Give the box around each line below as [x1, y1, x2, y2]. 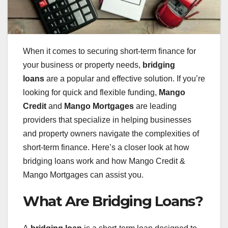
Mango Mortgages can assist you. [23, 170, 144, 179]
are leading [134, 101, 177, 110]
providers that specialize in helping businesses [23, 115, 191, 124]
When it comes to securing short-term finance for [23, 46, 196, 55]
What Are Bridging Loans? [23, 192, 203, 210]
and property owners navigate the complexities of [23, 129, 199, 138]
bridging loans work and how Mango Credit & [23, 156, 185, 165]
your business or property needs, [23, 60, 142, 69]
